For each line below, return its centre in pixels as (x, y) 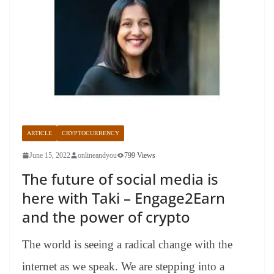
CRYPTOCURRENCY (91, 133)
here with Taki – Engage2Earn (124, 198)
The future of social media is (120, 179)
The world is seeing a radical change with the (127, 244)
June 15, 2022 (50, 155)
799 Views (140, 155)
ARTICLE (39, 133)
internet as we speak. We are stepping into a (123, 266)
